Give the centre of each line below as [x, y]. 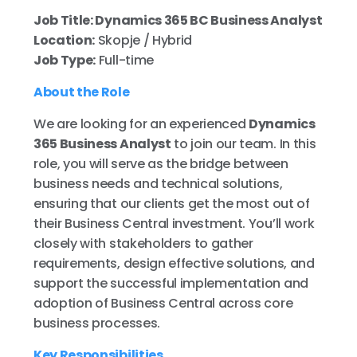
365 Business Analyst [102, 144]
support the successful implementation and [171, 283]
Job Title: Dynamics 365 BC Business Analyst [178, 20]
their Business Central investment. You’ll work [174, 224]
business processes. [97, 323]
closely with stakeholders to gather [143, 243]
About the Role [82, 92]
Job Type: [65, 60]
